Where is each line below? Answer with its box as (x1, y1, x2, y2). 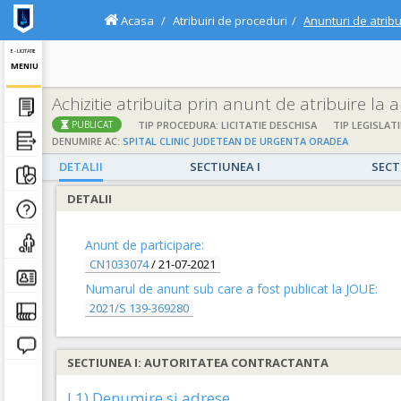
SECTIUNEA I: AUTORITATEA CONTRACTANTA (67, 354, 328, 371)
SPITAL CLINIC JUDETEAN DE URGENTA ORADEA (123, 134, 348, 149)
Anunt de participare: (85, 236, 204, 253)
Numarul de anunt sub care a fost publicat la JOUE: (85, 280, 378, 297)
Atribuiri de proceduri (173, 13, 287, 29)
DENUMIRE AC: (52, 134, 123, 149)
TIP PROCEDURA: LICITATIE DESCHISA (138, 118, 317, 132)
